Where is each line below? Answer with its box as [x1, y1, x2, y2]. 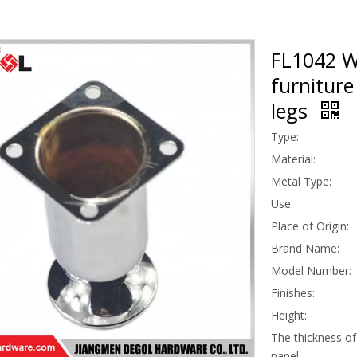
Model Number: [271, 262, 351, 278]
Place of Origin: [271, 218, 349, 233]
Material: [271, 151, 316, 167]
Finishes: [271, 284, 315, 300]
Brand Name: [271, 240, 339, 256]
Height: [271, 307, 307, 323]
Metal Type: [271, 173, 331, 189]
